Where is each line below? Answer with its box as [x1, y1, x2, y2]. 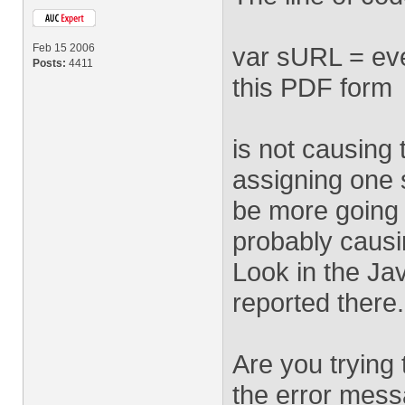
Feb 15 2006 [33, 42, 95, 54]
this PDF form [232, 72, 392, 102]
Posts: [33, 57, 66, 70]
